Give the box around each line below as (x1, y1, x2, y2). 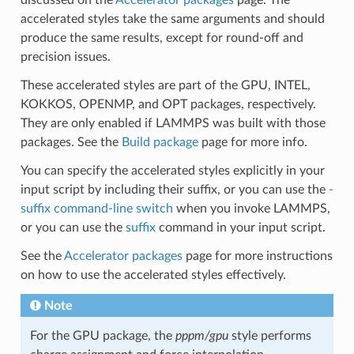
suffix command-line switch (20, 201, 173, 215)
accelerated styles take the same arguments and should (20, 12, 325, 25)
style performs (228, 329, 311, 342)
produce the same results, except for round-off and (20, 31, 303, 44)
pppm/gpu (175, 329, 228, 342)
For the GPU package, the (29, 329, 175, 342)
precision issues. (20, 50, 111, 63)
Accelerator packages (63, 249, 183, 262)
